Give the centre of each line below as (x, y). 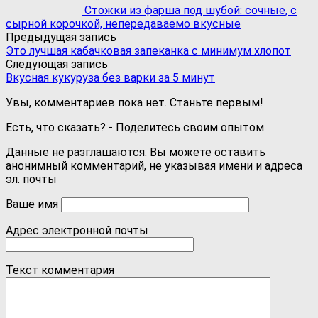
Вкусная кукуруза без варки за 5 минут (110, 77)
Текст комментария (60, 270)
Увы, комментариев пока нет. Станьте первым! (135, 102)
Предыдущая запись (61, 37)
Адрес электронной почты (77, 230)
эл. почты (31, 179)
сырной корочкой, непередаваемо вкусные (123, 23)
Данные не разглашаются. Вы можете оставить (136, 152)
